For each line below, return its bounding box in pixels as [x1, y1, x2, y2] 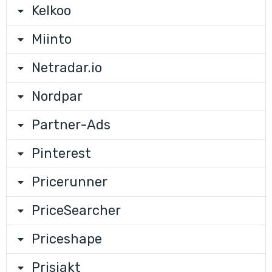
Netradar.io [32, 59, 102, 76]
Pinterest [32, 145, 91, 161]
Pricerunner [32, 174, 107, 190]
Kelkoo [32, 2, 71, 19]
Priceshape [32, 231, 102, 247]
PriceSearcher [32, 202, 121, 219]
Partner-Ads [32, 117, 110, 133]
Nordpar [32, 88, 83, 104]
